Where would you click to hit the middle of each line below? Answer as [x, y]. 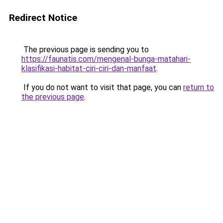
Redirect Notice [43, 18]
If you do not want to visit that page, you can [102, 87]
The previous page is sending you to [85, 50]
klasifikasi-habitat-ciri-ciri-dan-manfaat [89, 68]
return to [199, 87]
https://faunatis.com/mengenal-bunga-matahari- [106, 59]
